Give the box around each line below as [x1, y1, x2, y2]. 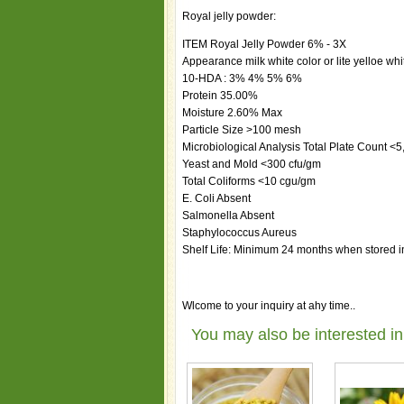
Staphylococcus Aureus [182, 226, 297, 239]
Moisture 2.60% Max [182, 106, 282, 119]
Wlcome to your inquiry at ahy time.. [182, 299, 355, 312]
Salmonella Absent [182, 209, 274, 222]
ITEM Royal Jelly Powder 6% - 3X [182, 38, 346, 50]
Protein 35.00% [182, 89, 258, 102]
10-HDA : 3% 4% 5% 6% [182, 72, 302, 85]
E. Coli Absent [182, 192, 251, 205]
